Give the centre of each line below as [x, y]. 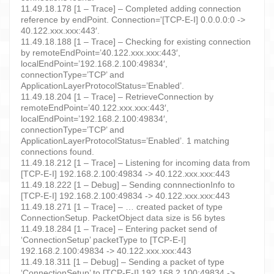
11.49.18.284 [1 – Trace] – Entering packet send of [119, 228]
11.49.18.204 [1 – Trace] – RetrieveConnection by [117, 96]
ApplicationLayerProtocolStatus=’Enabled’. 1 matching [125, 140]
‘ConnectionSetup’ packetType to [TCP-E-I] [103, 239]
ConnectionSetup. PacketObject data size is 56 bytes [123, 217]
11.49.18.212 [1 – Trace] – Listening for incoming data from [135, 162]
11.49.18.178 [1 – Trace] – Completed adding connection [131, 8]
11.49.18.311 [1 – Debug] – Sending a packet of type [123, 261]
